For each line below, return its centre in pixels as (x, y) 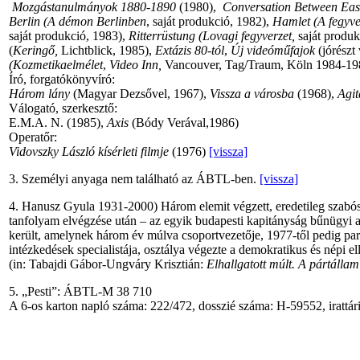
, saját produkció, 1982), (209, 22)
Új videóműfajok (273, 51)
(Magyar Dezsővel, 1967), (140, 94)
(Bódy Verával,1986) (184, 123)
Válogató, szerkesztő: (63, 108)
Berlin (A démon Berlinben (78, 22)
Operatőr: (33, 137)
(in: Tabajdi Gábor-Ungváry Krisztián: (108, 264)
